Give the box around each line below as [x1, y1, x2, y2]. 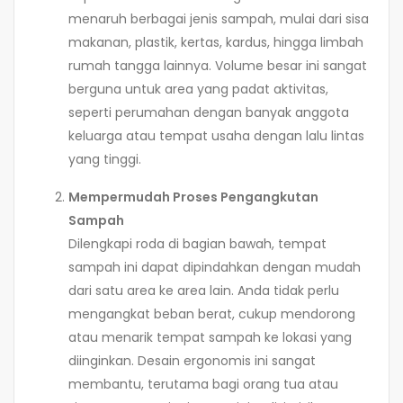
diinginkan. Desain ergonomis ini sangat [68, 352, 316, 371]
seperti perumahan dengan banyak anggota [68, 103, 349, 122]
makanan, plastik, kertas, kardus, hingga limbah [68, 33, 363, 52]
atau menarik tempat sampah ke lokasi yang [68, 328, 352, 347]
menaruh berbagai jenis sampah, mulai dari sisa [68, 10, 369, 29]
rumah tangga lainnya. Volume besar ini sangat [68, 57, 367, 76]
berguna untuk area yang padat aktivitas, [68, 80, 328, 99]
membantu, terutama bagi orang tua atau [68, 375, 338, 394]
